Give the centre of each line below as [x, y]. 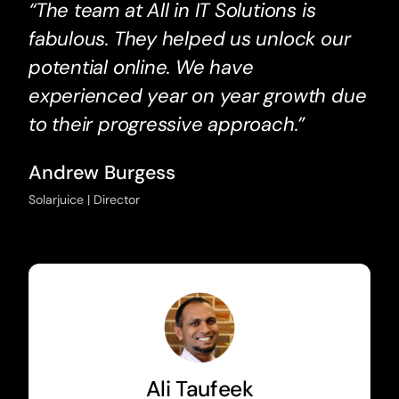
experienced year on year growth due [197, 96]
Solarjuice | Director [84, 200]
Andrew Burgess [102, 173]
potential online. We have [141, 68]
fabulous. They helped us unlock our [189, 39]
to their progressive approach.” [167, 125]
